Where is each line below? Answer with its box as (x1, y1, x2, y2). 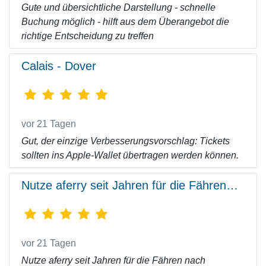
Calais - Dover (21, 59, 96, 72)
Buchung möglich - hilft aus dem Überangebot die (21, 17, 229, 27)
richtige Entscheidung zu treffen (21, 31, 154, 41)
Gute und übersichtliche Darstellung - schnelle (21, 2, 216, 12)
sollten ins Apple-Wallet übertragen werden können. (21, 150, 239, 160)
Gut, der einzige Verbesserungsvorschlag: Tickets (21, 136, 230, 146)
